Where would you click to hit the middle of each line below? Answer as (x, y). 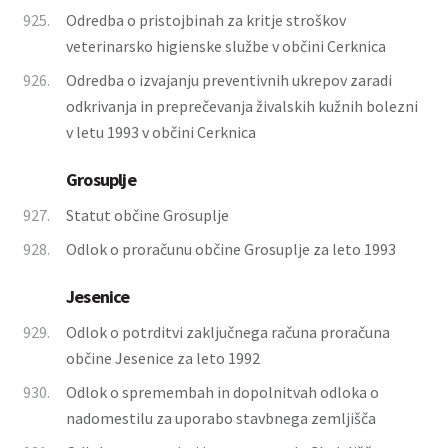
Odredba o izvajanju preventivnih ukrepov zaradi (229, 80)
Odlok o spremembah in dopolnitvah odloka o (222, 392)
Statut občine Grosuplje (147, 215)
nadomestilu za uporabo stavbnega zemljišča (221, 418)
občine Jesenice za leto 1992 (163, 358)
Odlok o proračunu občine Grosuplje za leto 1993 (231, 249)
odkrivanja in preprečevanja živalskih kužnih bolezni (242, 106)
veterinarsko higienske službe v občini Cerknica (226, 46)
